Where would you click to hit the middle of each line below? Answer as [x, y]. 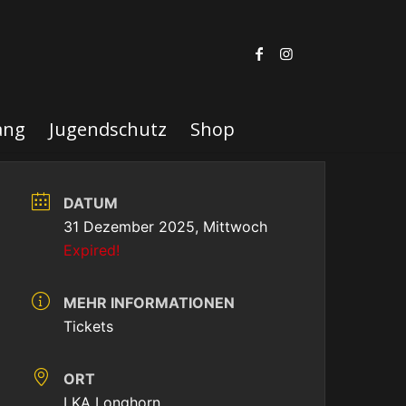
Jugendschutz [108, 129]
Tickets [89, 326]
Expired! [92, 250]
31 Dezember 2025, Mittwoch [166, 227]
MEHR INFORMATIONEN [150, 303]
